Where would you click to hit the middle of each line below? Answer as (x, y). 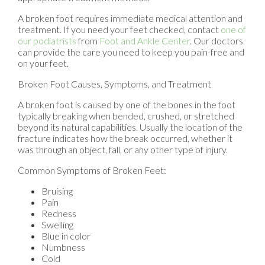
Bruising (57, 191)
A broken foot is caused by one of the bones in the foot (127, 105)
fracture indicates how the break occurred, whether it (125, 138)
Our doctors (218, 41)
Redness (59, 214)
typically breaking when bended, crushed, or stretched (126, 116)
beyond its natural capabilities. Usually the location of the (130, 127)
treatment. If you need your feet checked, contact (119, 30)
